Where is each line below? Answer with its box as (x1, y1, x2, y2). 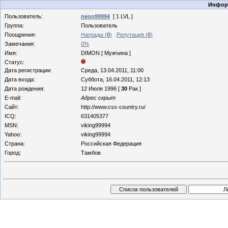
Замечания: (5, 41, 35, 47)
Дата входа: (5, 76, 35, 82)
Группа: (5, 22, 24, 28)
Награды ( (81, 32, 107, 38)
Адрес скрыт (81, 95, 116, 101)
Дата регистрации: (5, 67, 52, 73)
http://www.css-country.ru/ (81, 104, 146, 110)
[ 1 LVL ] (111, 13, 133, 19)
